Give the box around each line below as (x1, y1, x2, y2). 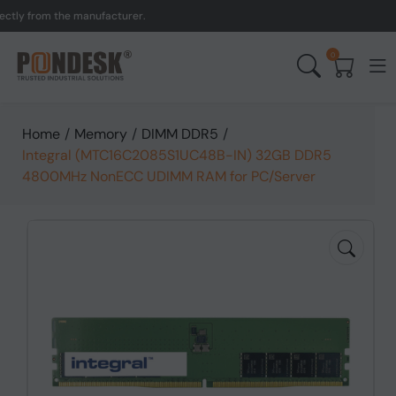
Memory (74, 125, 127, 143)
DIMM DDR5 (141, 125, 218, 143)
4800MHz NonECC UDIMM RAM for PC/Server (22, 167, 316, 186)
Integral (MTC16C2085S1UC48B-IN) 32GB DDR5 (22, 146, 331, 164)
